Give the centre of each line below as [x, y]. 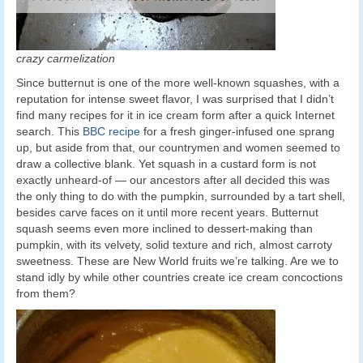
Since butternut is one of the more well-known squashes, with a [178, 82]
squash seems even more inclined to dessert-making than [164, 228]
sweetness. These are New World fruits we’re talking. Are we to [177, 261]
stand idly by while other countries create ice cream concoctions [179, 277]
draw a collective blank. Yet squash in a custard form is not [166, 163]
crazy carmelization [66, 58]
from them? [46, 293]
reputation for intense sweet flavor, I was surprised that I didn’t [175, 98]
